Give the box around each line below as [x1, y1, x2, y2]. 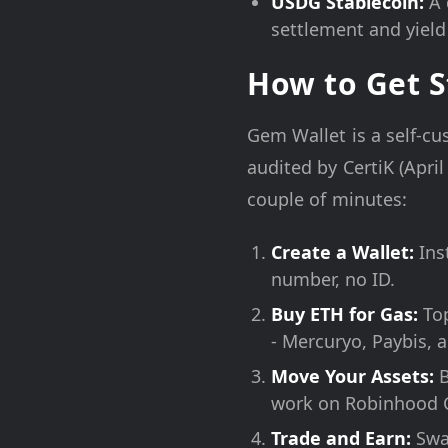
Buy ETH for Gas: [271, 301, 418, 326]
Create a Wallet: [271, 239, 414, 264]
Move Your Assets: [271, 363, 434, 388]
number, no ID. [271, 266, 395, 291]
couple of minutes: [247, 186, 407, 211]
